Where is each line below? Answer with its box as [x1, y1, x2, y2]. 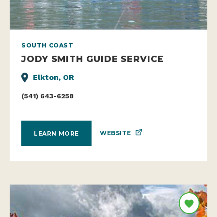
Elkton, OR [33, 73, 74, 82]
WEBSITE [100, 129, 131, 137]
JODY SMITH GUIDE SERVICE [21, 53, 164, 65]
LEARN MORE [34, 129, 79, 137]
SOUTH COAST [21, 42, 74, 49]
